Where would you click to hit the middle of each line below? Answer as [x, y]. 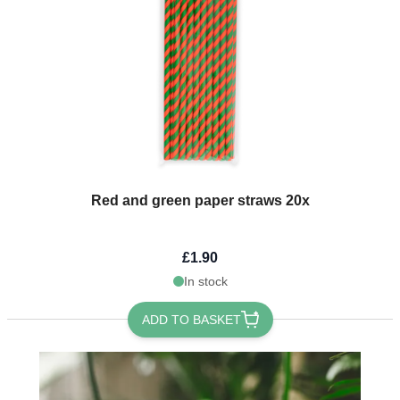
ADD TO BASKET [191, 319]
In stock [205, 281]
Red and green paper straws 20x [200, 200]
